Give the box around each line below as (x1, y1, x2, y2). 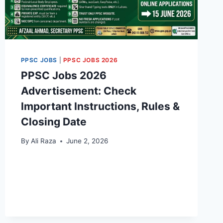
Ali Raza (30, 137, 56, 145)
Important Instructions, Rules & (20, 100, 180, 112)
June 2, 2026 (66, 137, 108, 145)
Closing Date (20, 115, 87, 128)
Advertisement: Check (20, 84, 136, 97)
